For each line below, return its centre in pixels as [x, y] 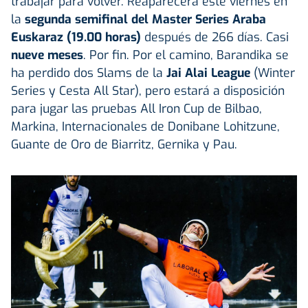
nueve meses [47, 55]
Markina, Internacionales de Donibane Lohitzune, [145, 126]
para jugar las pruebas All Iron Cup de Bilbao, [136, 108]
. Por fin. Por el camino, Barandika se [186, 55]
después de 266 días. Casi [215, 37]
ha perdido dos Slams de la [89, 73]
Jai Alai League [208, 73]
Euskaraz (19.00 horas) [76, 37]
